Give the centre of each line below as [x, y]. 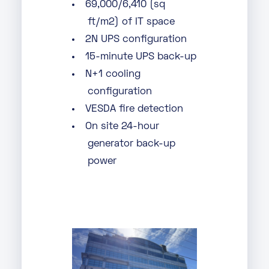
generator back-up [131, 144]
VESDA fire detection [134, 109]
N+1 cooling [113, 74]
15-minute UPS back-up [141, 57]
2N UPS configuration [136, 40]
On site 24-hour [122, 127]
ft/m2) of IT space [131, 22]
